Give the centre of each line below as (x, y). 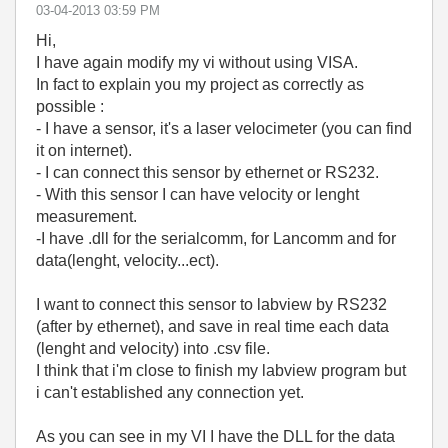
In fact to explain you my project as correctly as (200, 84)
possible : (70, 106)
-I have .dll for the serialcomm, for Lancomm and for (216, 238)
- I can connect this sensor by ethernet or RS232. (207, 172)
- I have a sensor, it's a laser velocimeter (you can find (224, 128)
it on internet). (84, 150)
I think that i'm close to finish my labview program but (221, 370)
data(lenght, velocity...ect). (127, 260)
